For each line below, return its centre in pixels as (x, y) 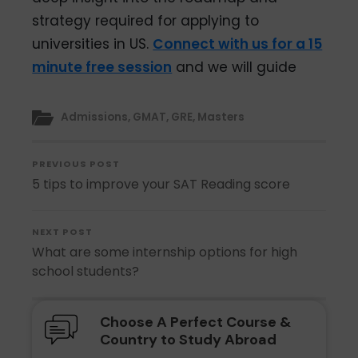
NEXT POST (63, 231)
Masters (221, 117)
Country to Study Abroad (188, 339)
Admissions (95, 117)
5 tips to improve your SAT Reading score (161, 184)
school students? (86, 271)
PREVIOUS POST (76, 163)
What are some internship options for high (165, 252)
